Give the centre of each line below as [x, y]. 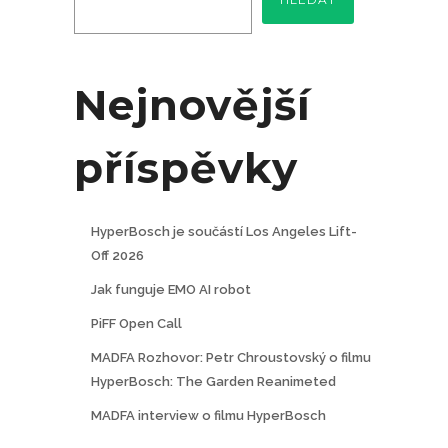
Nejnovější [192, 105]
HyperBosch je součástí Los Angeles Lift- [223, 232]
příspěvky [186, 168]
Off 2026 [117, 256]
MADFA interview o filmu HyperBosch [208, 416]
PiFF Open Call [136, 324]
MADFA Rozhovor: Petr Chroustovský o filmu [230, 358]
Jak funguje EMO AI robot [170, 290]
